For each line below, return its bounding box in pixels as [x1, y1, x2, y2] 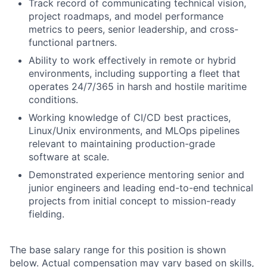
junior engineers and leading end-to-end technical [29, 182, 253, 194]
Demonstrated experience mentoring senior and [29, 169, 244, 181]
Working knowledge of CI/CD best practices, [29, 111, 231, 123]
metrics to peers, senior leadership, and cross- [29, 23, 238, 35]
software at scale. [29, 151, 109, 163]
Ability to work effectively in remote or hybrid [29, 54, 236, 66]
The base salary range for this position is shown [10, 244, 226, 256]
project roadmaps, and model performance [29, 10, 223, 22]
